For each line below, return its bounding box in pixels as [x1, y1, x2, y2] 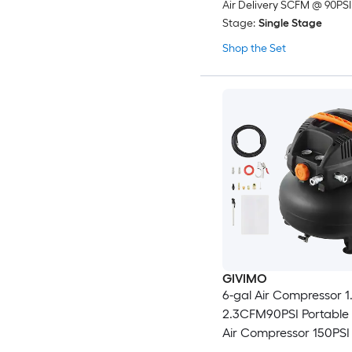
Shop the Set [222, 42, 286, 56]
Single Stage [258, 16, 322, 31]
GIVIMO [222, 271, 267, 287]
